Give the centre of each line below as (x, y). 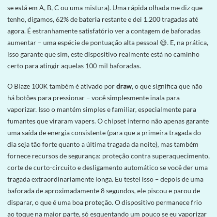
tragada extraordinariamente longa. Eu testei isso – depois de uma (105, 179)
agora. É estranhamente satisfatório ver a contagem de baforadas (104, 31)
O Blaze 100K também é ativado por (62, 86)
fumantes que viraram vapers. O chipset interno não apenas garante (108, 121)
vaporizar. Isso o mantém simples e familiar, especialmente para (102, 109)
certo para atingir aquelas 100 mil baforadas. (74, 65)
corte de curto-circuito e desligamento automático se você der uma (108, 167)
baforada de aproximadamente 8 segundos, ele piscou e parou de (104, 190)
